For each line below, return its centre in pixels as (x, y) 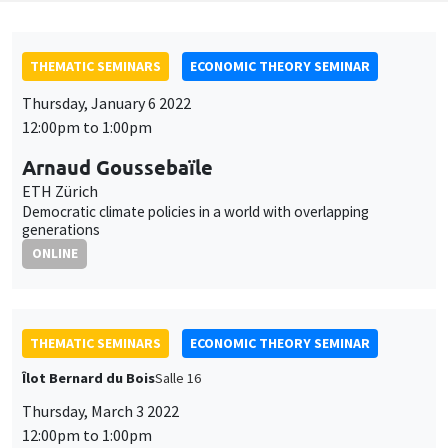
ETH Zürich (60, 190)
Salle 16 (178, 377)
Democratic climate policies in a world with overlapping (195, 211)
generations (61, 229)
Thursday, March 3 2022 (100, 410)
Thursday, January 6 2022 (106, 102)
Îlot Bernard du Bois (88, 377)
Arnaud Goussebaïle (117, 166)
